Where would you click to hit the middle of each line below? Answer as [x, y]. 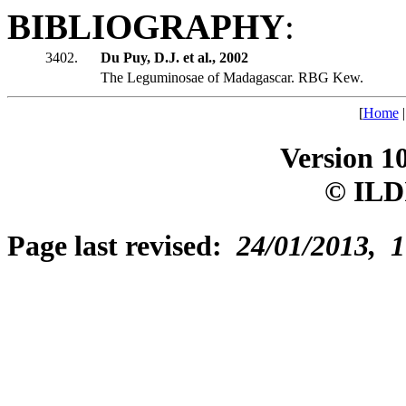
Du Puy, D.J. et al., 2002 [174, 58]
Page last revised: [122, 245]
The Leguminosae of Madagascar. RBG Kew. [232, 78]
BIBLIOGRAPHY [146, 27]
